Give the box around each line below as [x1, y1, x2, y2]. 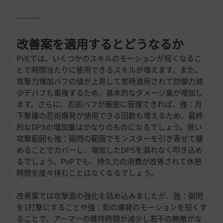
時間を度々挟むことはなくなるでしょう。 [16, 167, 158, 179]
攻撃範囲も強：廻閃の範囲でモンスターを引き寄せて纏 [16, 133, 203, 144]
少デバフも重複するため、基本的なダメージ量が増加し [16, 87, 203, 99]
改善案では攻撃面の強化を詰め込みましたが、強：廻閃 [16, 190, 203, 202]
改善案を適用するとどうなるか [16, 35, 184, 53]
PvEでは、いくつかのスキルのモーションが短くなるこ [16, 53, 202, 64]
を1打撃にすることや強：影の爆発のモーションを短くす [16, 202, 207, 213]
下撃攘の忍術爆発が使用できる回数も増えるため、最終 [16, 110, 203, 121]
